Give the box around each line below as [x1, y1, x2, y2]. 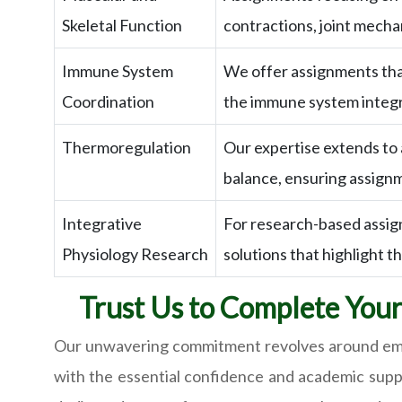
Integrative [62, 214, 142, 234]
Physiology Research [62, 244, 208, 265]
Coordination [62, 92, 154, 112]
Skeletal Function [62, 15, 182, 36]
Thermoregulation [62, 137, 191, 158]
